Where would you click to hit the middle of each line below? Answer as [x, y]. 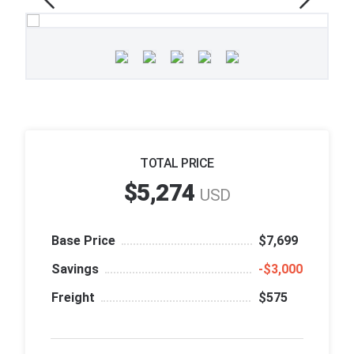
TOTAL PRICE [177, 163]
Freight [73, 297]
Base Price [83, 240]
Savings [75, 269]
